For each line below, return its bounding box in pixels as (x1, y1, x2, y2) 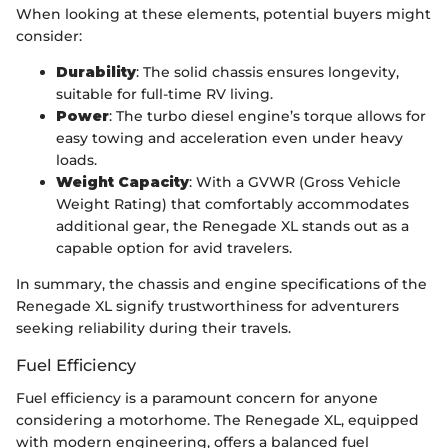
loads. (56, 151, 97, 170)
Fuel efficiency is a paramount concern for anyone (16, 388, 378, 407)
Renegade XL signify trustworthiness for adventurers (16, 297, 399, 316)
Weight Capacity (56, 173, 189, 192)
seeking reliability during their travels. (16, 319, 291, 338)
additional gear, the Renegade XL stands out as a (56, 217, 409, 236)
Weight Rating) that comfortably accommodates (56, 195, 409, 214)
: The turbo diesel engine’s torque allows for (109, 107, 426, 126)
